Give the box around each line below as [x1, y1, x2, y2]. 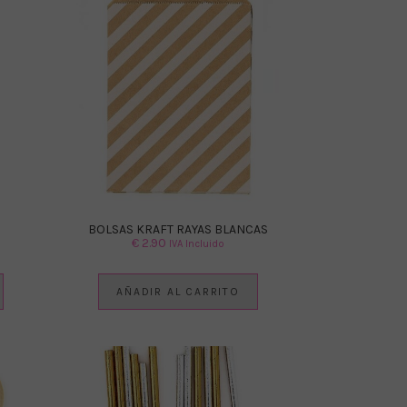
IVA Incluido [169, 237, 224, 250]
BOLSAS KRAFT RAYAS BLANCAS [88, 221, 268, 237]
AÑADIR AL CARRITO [116, 284, 240, 298]
